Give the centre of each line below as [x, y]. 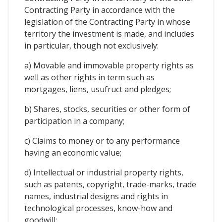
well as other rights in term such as [89, 78]
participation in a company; [74, 121]
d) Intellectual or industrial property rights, [104, 173]
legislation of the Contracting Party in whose [107, 22]
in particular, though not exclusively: [91, 46]
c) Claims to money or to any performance [102, 141]
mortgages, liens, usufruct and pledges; [98, 89]
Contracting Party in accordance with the [100, 10]
